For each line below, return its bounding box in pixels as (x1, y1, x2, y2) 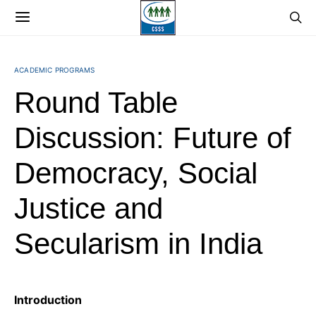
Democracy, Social (14, 157, 257, 190)
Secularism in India (14, 227, 262, 260)
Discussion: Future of (14, 121, 291, 154)
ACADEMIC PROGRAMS (14, 66, 95, 74)
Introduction (14, 293, 82, 307)
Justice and (14, 192, 163, 225)
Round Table (14, 86, 178, 119)
